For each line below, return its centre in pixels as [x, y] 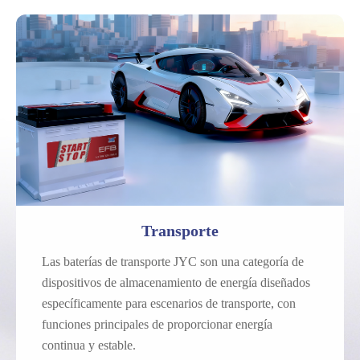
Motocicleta [184, 107]
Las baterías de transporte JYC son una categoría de [173, 262]
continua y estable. [89, 345]
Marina [173, 127]
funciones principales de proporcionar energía [157, 324]
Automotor [183, 88]
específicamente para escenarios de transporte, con [169, 303]
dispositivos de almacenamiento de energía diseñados [176, 282]
